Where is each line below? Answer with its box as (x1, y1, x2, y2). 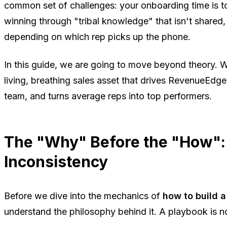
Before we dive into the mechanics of (4, 191, 163, 202)
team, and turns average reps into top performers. (4, 91, 212, 102)
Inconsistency (4, 153, 108, 171)
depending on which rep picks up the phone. (4, 31, 191, 43)
